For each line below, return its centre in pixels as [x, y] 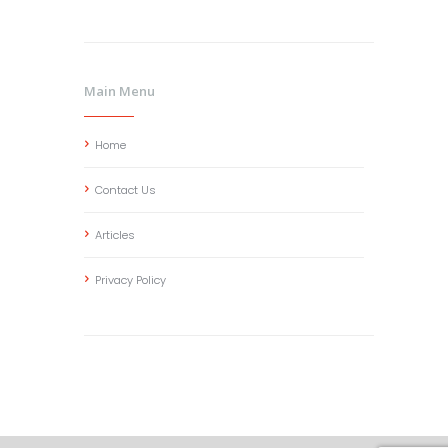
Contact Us [126, 190]
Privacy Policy [131, 280]
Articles [115, 235]
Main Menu [119, 90]
